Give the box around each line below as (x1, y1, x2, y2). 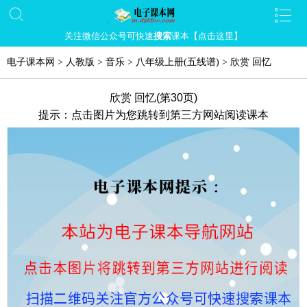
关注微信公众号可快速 (64, 31, 153, 41)
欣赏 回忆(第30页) (110, 92, 197, 103)
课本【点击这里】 (171, 31, 243, 41)
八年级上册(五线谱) (136, 57, 219, 67)
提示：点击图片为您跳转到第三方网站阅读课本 (38, 109, 269, 121)
